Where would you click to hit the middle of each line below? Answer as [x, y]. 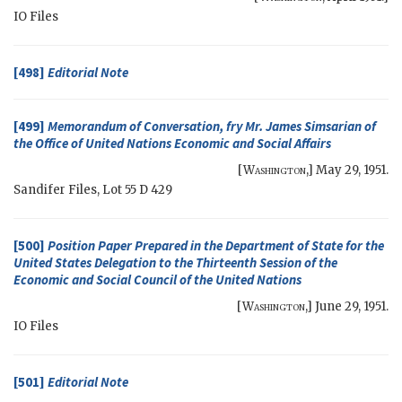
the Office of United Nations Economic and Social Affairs [172, 144]
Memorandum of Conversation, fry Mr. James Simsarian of [212, 127]
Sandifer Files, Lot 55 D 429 [93, 190]
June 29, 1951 [350, 307]
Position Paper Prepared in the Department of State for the [216, 246]
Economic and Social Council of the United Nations [157, 280]
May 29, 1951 [351, 170]
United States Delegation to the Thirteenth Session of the [175, 263]
